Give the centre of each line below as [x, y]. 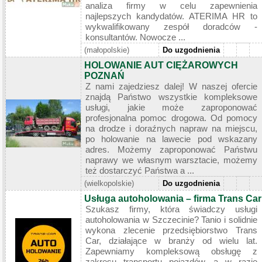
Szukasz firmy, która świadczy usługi [171, 209]
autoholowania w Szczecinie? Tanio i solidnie [171, 219]
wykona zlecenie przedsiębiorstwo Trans [171, 230]
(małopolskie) [107, 50]
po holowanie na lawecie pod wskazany [171, 139]
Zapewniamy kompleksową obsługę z [171, 251]
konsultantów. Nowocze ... [135, 37]
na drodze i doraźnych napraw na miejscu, [171, 128]
